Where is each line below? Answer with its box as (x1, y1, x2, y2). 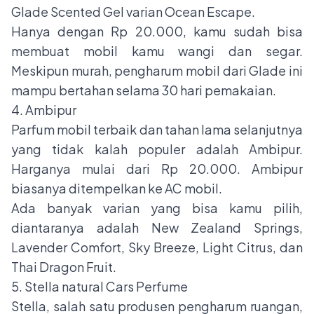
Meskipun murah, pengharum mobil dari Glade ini (11, 62, 303, 78)
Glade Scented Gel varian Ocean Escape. (11, 3, 255, 20)
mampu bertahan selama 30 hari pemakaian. (11, 81, 276, 98)
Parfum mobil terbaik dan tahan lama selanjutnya (11, 121, 303, 137)
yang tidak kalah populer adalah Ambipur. (11, 140, 303, 157)
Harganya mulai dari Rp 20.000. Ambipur (11, 160, 303, 177)
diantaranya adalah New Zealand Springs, (11, 219, 303, 235)
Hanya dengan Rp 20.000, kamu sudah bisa (11, 22, 303, 39)
